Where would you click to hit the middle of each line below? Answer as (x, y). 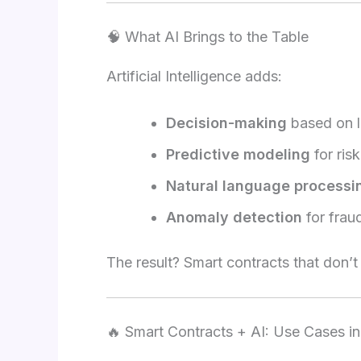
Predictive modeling (238, 155)
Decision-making (226, 123)
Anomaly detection (234, 218)
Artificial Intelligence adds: (194, 77)
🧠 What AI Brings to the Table (207, 37)
